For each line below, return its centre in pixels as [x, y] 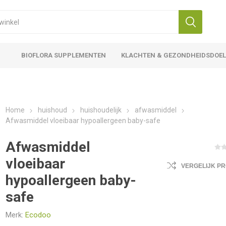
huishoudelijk [101, 110]
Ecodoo [38, 215]
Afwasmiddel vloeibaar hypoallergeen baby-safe [83, 121]
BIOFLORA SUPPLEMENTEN [64, 55]
